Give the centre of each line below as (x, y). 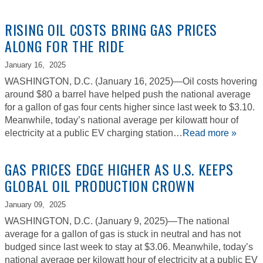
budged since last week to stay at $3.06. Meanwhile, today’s (129, 247)
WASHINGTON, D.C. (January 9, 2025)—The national (117, 221)
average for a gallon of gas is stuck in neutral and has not (123, 234)
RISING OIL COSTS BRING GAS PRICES (111, 30)
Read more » (210, 133)
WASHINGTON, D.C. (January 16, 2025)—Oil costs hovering (131, 82)
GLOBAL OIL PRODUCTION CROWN (104, 186)
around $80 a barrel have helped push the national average (128, 95)
